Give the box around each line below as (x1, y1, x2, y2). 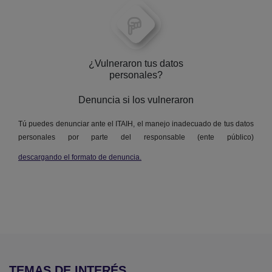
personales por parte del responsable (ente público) (18, 133, 254, 142)
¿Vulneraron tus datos (89, 58, 183, 69)
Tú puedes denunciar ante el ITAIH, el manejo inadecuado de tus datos (18, 120, 254, 129)
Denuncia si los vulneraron (78, 95, 194, 106)
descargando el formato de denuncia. (18, 153, 141, 162)
